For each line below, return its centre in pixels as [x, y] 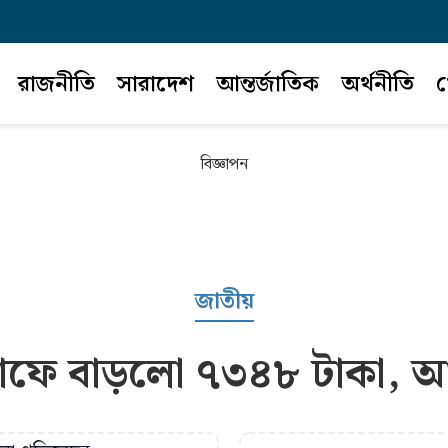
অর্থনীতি [377, 84]
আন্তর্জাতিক [267, 84]
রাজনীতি [56, 84]
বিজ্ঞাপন [224, 164]
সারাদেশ [155, 84]
